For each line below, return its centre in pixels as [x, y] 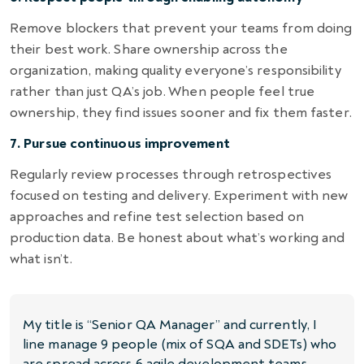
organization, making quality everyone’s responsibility [175, 70]
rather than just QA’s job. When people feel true [162, 91]
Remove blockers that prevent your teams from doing [181, 28]
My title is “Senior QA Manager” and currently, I [170, 324]
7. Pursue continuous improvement [120, 143]
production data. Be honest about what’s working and [178, 237]
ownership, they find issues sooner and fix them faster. [181, 112]
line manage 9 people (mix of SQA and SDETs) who [180, 344]
